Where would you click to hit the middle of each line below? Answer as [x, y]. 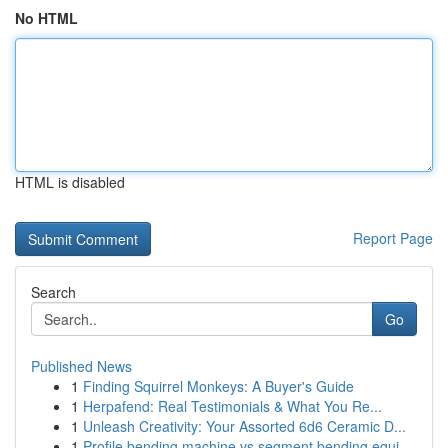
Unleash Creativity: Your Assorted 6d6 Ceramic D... [244, 426]
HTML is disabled [70, 182]
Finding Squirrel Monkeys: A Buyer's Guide [218, 386]
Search [53, 292]
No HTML [46, 18]
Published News [81, 366]
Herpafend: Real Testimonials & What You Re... [232, 406]
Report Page [393, 238]
